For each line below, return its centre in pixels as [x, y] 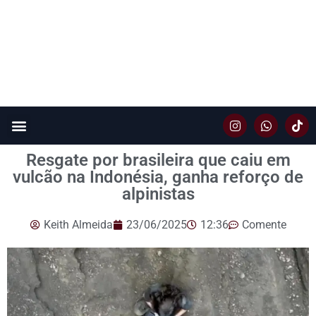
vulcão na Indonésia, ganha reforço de [158, 177]
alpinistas [158, 194]
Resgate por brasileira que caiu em [158, 160]
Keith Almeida [78, 225]
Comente [264, 225]
